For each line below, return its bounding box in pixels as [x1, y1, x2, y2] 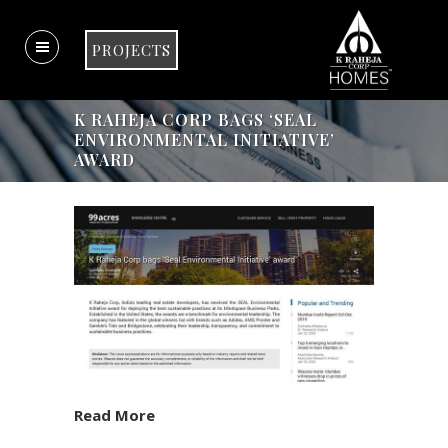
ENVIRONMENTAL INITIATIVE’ [74, 129, 335, 150]
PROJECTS [92, 40, 171, 60]
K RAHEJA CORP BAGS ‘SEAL [74, 109, 317, 130]
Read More [74, 404, 155, 425]
